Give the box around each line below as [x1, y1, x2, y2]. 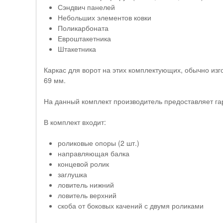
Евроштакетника [58, 33, 111, 43]
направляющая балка [58, 148, 129, 158]
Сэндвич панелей [58, 2, 115, 12]
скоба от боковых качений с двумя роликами [58, 201, 204, 211]
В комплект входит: [44, 117, 106, 127]
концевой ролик [58, 159, 109, 169]
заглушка [58, 169, 87, 179]
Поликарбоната [58, 23, 109, 33]
